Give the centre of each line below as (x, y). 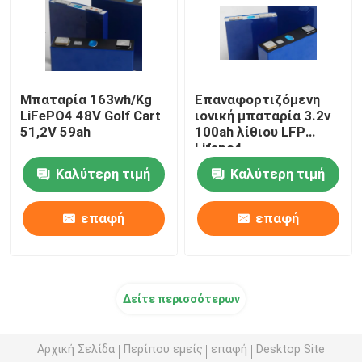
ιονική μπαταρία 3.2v (263, 115)
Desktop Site (290, 349)
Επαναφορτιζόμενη (258, 99)
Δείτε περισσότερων (181, 299)
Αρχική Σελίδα (76, 349)
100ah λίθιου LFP (250, 131)
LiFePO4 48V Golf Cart (91, 115)
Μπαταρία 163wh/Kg (86, 99)
